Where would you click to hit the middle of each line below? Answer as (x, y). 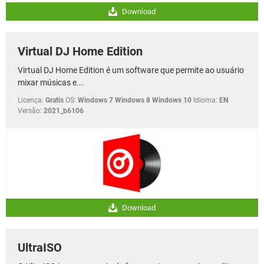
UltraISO (40, 247)
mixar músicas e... (51, 82)
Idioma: (205, 100)
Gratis (55, 100)
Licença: (31, 100)
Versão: (30, 110)
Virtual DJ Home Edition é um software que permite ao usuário (131, 70)
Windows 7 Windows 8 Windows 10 (135, 100)
